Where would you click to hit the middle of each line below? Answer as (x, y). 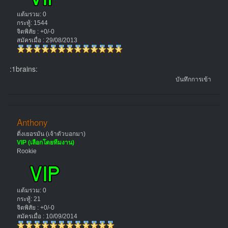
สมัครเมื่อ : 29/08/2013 (47, 40)
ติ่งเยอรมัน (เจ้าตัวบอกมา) (51, 134)
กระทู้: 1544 (32, 23)
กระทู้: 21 (28, 199)
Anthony (32, 122)
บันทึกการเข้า (193, 80)
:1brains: (23, 68)
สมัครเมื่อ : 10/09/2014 (47, 217)
